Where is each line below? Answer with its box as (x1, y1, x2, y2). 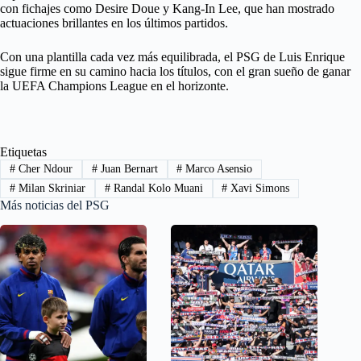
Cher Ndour (15, 162, 73, 175)
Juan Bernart (97, 162, 158, 175)
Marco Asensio (182, 162, 253, 175)
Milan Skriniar (15, 182, 85, 195)
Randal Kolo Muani (110, 182, 203, 195)
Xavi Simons (227, 182, 290, 195)
